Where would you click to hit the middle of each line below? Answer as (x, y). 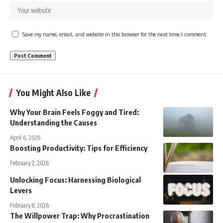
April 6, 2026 (25, 137)
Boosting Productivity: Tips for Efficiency (79, 148)
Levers (21, 190)
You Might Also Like (53, 92)
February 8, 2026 (29, 205)
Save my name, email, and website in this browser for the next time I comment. (115, 34)
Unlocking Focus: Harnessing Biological (75, 179)
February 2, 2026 (29, 163)
